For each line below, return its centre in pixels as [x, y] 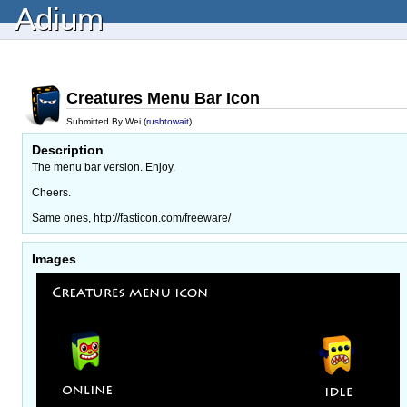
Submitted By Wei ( [106, 121]
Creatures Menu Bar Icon [163, 98]
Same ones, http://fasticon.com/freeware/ [131, 218]
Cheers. [51, 192]
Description [68, 150]
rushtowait [168, 121]
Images [54, 258]
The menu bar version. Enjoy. [104, 167]
